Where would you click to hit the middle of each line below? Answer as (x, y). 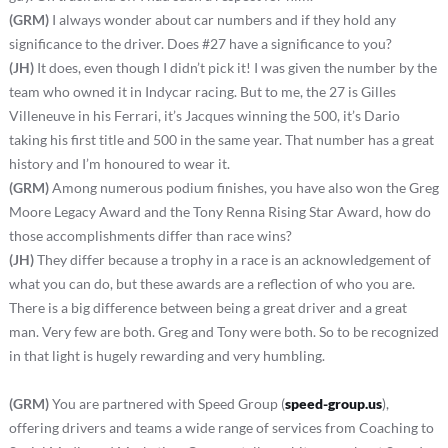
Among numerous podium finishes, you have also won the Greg (243, 187)
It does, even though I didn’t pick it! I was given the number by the (235, 67)
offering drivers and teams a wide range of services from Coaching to (221, 427)
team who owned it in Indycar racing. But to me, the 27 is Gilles (202, 91)
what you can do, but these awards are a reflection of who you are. (211, 283)
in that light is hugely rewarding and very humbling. (166, 355)
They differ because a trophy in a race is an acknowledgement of (232, 259)
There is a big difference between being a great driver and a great (207, 307)
